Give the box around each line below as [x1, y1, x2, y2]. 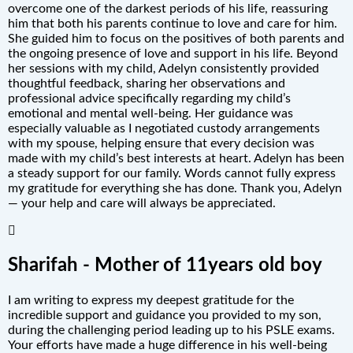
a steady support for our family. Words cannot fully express [8, 167, 336, 180]
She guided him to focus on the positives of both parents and [8, 32, 344, 46]
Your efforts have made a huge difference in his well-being [8, 338, 327, 351]
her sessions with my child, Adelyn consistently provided [8, 62, 319, 76]
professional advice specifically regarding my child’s [8, 92, 291, 106]
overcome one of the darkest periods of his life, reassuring [8, 2, 328, 16]
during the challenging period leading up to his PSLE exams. [8, 323, 335, 336]
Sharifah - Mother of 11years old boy [8, 255, 322, 275]
